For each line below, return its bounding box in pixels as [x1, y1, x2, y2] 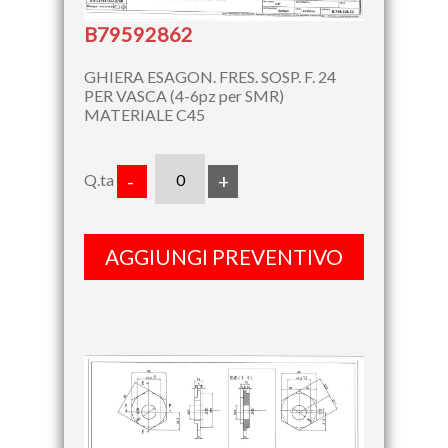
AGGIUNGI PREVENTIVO [105, 244, 343, 270]
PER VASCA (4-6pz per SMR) [84, 86, 284, 106]
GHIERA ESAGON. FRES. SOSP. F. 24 [84, 67, 336, 87]
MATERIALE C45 [84, 105, 205, 125]
